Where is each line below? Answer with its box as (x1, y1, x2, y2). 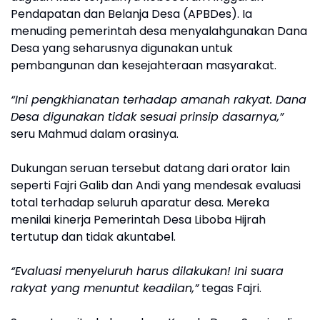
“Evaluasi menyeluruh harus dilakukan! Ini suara (11, 263, 284, 280)
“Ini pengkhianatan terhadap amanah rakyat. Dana (11, 91, 306, 109)
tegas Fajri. (199, 280, 261, 297)
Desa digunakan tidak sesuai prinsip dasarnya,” (11, 109, 284, 126)
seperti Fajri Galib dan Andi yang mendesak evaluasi (11, 177, 301, 194)
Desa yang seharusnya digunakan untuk (11, 40, 233, 57)
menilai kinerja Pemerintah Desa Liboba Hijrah (11, 211, 266, 229)
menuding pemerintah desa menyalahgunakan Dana (11, 23, 307, 40)
